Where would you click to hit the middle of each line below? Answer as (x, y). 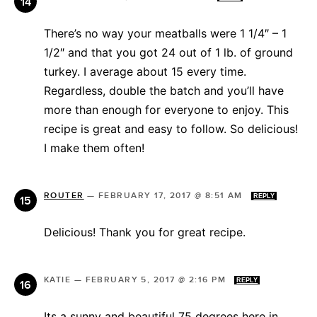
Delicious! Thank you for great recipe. (145, 232)
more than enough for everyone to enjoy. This (166, 110)
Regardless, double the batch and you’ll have (164, 91)
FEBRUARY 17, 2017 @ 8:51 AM (172, 196)
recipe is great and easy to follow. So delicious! (171, 129)
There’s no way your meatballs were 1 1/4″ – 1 (165, 34)
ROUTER (64, 196)
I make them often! (94, 148)
